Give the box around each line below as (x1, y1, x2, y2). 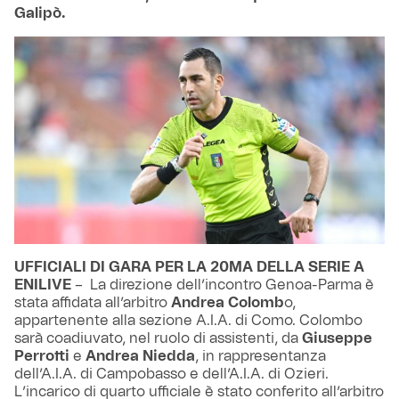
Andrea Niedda (85, 349, 195, 364)
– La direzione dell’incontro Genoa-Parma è (71, 278, 374, 293)
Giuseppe (302, 331, 372, 346)
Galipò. (14, 5, 66, 20)
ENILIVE (14, 278, 71, 293)
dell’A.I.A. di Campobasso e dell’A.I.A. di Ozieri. (14, 367, 329, 382)
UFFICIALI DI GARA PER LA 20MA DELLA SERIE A (14, 260, 364, 275)
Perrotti (14, 349, 69, 364)
